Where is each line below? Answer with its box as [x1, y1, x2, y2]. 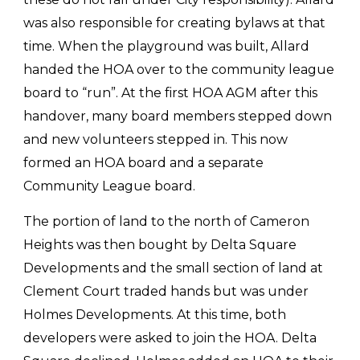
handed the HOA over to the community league [23, 61, 335, 77]
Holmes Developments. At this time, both [23, 306, 287, 322]
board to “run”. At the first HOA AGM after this [23, 84, 318, 100]
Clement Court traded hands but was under [23, 283, 309, 299]
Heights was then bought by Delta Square [23, 236, 297, 252]
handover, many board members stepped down [23, 108, 333, 124]
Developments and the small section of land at [23, 260, 324, 276]
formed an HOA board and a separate [23, 154, 264, 170]
